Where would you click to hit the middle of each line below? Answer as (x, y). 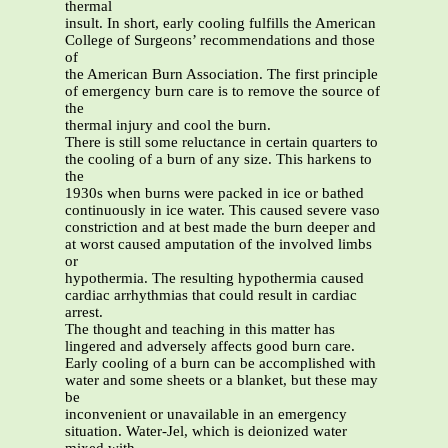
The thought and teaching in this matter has (200, 329)
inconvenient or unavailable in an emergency (206, 414)
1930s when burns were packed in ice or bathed (214, 193)
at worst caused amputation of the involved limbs (218, 244)
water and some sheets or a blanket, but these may (221, 380)
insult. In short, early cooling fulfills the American (220, 23)
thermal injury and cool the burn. (168, 125)
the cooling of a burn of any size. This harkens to (218, 159)
